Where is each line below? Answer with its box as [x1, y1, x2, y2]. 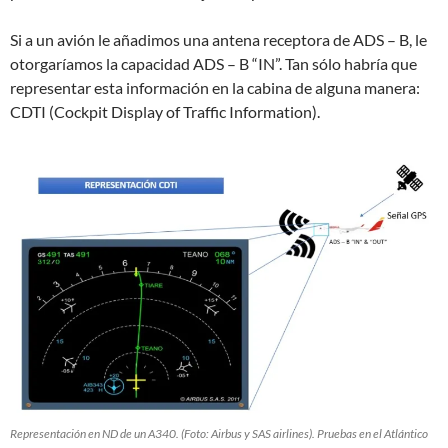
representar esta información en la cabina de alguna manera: [10, 77, 420, 97]
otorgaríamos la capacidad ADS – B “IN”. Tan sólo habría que [10, 53, 417, 73]
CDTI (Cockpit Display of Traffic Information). [10, 101, 320, 121]
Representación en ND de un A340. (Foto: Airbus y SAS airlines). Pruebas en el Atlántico [10, 426, 428, 442]
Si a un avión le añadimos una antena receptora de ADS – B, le [10, 29, 427, 49]
